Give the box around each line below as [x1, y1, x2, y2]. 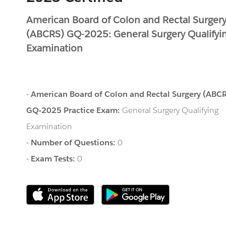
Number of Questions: [31, 137, 118, 148]
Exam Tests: [31, 153, 78, 164]
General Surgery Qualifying [122, 105, 219, 116]
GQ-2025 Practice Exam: [26, 105, 123, 116]
